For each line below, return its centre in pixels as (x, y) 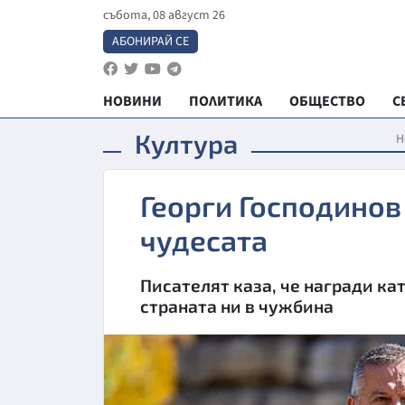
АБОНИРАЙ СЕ (151, 42)
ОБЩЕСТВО (327, 101)
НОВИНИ (132, 101)
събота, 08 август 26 (164, 15)
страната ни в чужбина (237, 306)
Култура (186, 143)
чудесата (204, 240)
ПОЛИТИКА (226, 101)
